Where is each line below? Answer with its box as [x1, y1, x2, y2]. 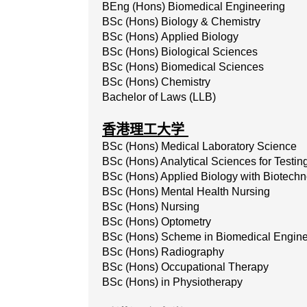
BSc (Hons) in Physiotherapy [102, 276, 243, 288]
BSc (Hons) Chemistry [102, 76, 210, 88]
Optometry [161, 216, 211, 228]
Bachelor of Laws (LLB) [102, 91, 216, 103]
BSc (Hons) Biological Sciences [102, 46, 258, 58]
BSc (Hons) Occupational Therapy [102, 261, 269, 273]
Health [197, 186, 229, 197]
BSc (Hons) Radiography [102, 246, 224, 258]
